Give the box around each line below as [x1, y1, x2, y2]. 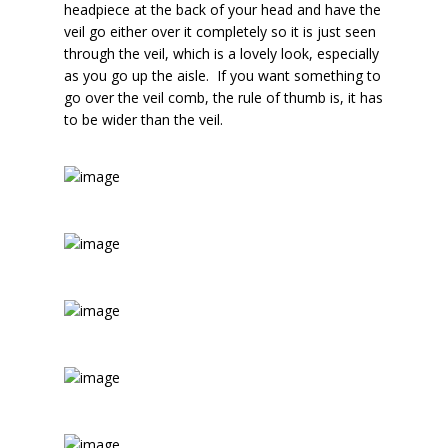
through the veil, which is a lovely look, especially [64, 44, 380, 63]
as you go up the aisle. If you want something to [64, 66, 382, 85]
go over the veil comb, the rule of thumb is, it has [64, 88, 384, 107]
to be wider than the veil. [64, 110, 224, 129]
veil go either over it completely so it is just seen [64, 22, 377, 41]
